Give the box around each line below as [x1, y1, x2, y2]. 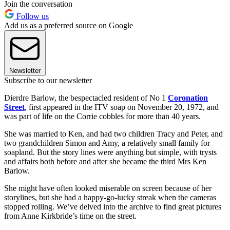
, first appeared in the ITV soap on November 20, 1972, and [25, 102, 219, 111]
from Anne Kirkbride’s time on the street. [4, 211, 137, 220]
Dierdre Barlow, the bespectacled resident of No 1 [4, 93, 168, 102]
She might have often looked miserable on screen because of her [4, 183, 212, 193]
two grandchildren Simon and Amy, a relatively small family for [4, 138, 210, 147]
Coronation [168, 93, 208, 102]
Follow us [14, 11, 49, 21]
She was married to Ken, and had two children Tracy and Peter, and [4, 129, 223, 138]
